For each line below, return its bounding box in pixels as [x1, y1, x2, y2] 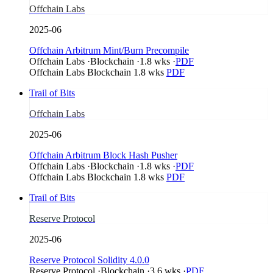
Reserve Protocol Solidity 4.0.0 [29, 254, 149, 265]
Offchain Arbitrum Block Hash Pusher [29, 149, 177, 160]
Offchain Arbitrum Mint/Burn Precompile [29, 44, 189, 55]
